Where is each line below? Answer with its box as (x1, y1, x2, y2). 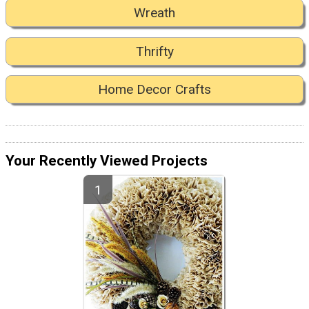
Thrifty (135, 43, 174, 59)
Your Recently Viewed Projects (6, 152, 208, 169)
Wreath (134, 5, 175, 21)
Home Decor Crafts (98, 81, 211, 98)
